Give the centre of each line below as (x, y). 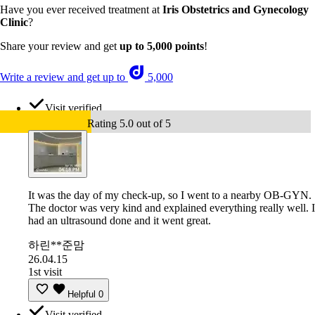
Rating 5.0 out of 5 (129, 124)
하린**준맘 (56, 245)
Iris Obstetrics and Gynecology (236, 10)
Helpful (82, 295)
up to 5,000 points (162, 46)
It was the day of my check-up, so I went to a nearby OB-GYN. (170, 195)
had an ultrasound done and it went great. (120, 221)
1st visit (45, 272)
